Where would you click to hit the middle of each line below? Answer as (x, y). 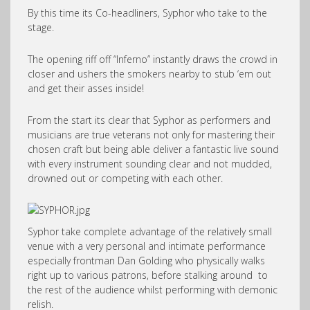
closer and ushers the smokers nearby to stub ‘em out (149, 74)
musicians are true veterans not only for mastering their (151, 135)
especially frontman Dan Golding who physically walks (146, 261)
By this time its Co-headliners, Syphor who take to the (147, 13)
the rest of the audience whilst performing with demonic (153, 290)
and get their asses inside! (86, 88)
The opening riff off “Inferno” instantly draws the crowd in (153, 59)
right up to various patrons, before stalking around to (148, 275)
